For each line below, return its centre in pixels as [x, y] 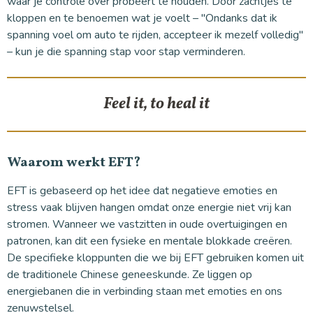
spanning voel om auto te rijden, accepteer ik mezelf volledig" [155, 35]
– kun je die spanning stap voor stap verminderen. [126, 51]
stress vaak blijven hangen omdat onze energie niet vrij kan [149, 207]
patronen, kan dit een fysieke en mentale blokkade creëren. [150, 241]
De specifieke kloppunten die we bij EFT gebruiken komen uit [155, 257]
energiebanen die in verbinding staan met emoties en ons [145, 291]
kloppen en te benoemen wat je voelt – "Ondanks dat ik [142, 18]
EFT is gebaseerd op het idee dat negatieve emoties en [142, 190]
